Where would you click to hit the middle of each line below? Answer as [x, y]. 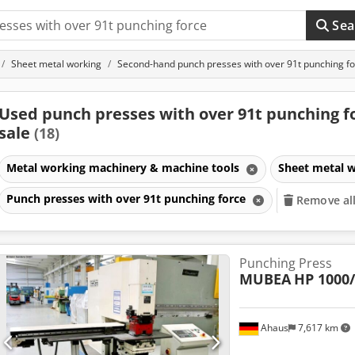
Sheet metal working [56, 64]
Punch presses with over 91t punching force [127, 199]
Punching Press [285, 263]
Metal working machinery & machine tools [124, 167]
